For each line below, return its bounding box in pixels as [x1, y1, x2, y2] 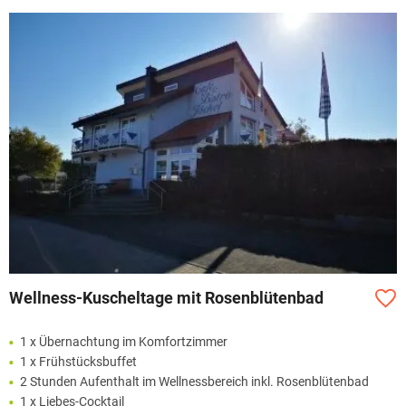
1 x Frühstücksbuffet [20, 354, 137, 370]
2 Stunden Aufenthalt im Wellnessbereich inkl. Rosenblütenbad [20, 374, 369, 390]
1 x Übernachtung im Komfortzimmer [20, 334, 227, 350]
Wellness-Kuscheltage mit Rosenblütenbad [9, 288, 324, 308]
